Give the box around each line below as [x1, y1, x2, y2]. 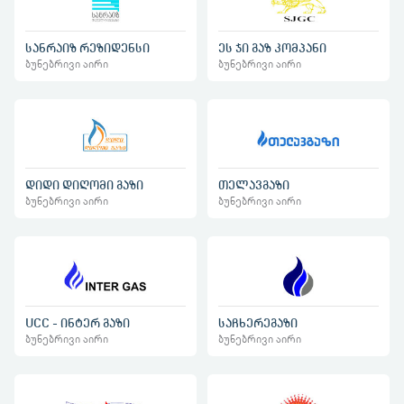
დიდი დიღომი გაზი [25, 177, 143, 193]
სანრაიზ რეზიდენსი [25, 39, 150, 55]
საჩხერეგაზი [218, 315, 298, 331]
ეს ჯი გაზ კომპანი [218, 39, 326, 55]
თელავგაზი [218, 177, 289, 193]
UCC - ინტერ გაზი [25, 315, 130, 331]
